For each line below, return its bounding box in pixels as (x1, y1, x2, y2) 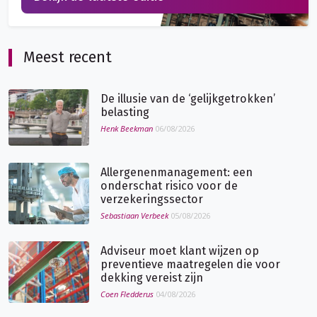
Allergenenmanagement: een (100, 165, 253, 179)
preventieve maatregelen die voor (100, 257, 280, 271)
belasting (100, 105, 149, 119)
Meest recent (23, 47, 112, 67)
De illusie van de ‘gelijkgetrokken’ (100, 91, 275, 105)
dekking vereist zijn (100, 270, 203, 284)
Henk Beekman (100, 122, 153, 134)
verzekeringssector (100, 192, 203, 206)
